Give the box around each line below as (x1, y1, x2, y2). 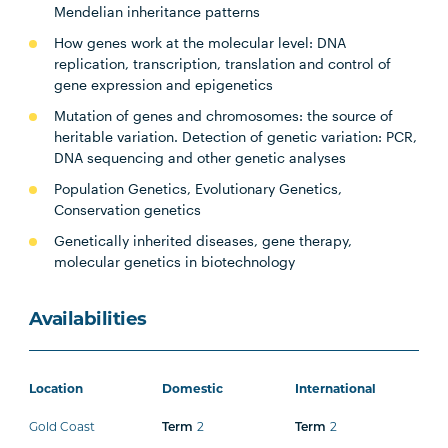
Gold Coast (29, 422, 96, 434)
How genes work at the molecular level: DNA (54, 34, 347, 51)
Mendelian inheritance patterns (54, 3, 261, 20)
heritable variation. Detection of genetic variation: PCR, (54, 128, 418, 145)
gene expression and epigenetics (54, 76, 274, 93)
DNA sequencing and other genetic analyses (54, 149, 347, 166)
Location (29, 384, 84, 396)
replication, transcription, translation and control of (54, 55, 392, 72)
